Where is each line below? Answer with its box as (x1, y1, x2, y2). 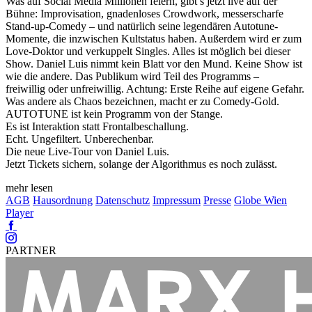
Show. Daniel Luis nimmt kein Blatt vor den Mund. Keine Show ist (6, 58, 302, 70)
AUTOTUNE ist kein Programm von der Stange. (6, 108, 223, 120)
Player (6, 207, 33, 219)
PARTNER (6, 244, 56, 257)
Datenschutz (95, 194, 150, 207)
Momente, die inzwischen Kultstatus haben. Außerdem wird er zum (6, 33, 302, 45)
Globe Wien (234, 194, 287, 207)
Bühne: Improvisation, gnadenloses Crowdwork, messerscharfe (6, 8, 283, 20)
